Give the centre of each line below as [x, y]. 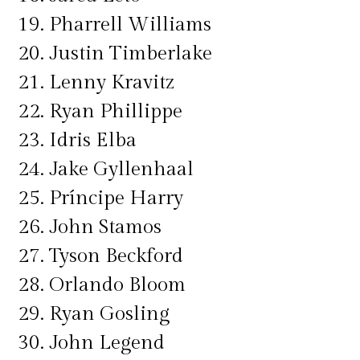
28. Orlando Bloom [102, 284]
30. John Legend [92, 342]
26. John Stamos [90, 227]
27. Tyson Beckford [101, 256]
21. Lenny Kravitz [96, 82]
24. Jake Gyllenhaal [106, 169]
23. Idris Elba [78, 140]
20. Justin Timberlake [115, 53]
